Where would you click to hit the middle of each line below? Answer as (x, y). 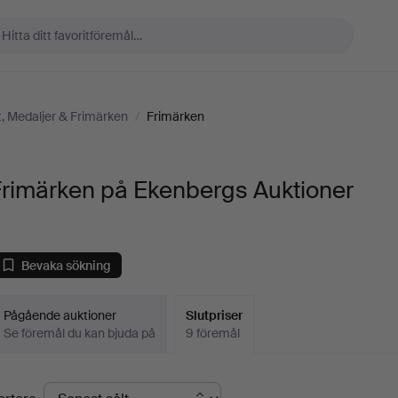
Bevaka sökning (67, 265)
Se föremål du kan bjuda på (80, 333)
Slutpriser (215, 315)
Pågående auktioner (60, 315)
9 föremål (213, 333)
